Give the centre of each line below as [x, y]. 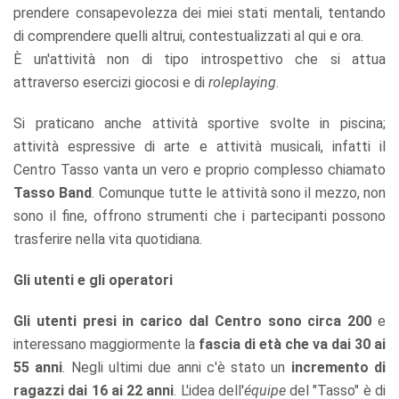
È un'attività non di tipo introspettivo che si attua [199, 59]
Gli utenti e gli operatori [93, 280]
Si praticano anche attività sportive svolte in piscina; [199, 123]
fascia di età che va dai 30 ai [292, 344]
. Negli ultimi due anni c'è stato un [177, 367]
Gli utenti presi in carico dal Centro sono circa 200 [193, 321]
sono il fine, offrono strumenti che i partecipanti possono [199, 216]
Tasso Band [53, 192]
